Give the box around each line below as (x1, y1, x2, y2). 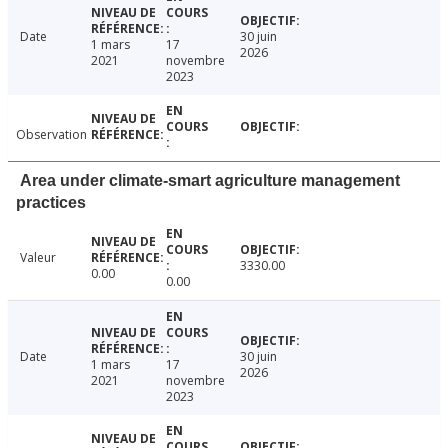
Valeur (20, 249, 56, 267)
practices (16, 194, 86, 212)
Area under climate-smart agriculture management (20, 172, 400, 190)
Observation (16, 126, 87, 144)
